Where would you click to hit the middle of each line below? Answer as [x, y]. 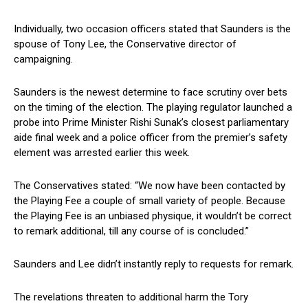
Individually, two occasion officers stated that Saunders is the [152, 29]
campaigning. [43, 59]
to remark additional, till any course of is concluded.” [131, 231]
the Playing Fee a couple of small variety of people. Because [150, 201]
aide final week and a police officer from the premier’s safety [151, 138]
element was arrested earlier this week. [102, 153]
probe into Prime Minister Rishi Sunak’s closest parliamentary [151, 123]
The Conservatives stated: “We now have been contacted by [150, 186]
